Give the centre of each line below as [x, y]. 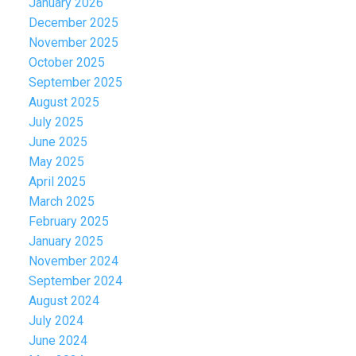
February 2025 [68, 222]
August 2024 [64, 301]
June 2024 [58, 341]
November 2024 [73, 261]
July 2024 [56, 321]
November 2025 [73, 43]
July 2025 [56, 122]
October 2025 [66, 63]
